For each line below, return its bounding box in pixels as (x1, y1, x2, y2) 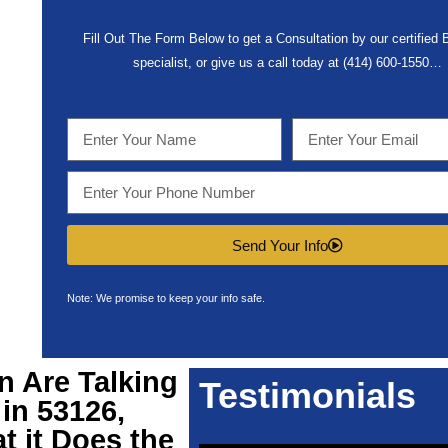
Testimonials (199, 375, 416, 416)
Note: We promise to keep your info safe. (67, 292, 265, 304)
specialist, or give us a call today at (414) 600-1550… (132, 55, 442, 70)
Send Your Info (231, 236, 328, 254)
